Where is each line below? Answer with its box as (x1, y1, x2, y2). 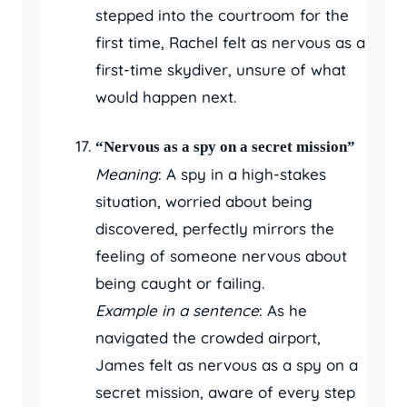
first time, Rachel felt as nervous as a (95, 32, 365, 52)
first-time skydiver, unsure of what (95, 59, 346, 79)
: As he (259, 300, 307, 320)
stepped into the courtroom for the (95, 5, 349, 25)
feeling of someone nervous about (95, 245, 347, 265)
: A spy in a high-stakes (158, 164, 326, 184)
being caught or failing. (95, 273, 264, 293)
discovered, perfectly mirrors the (95, 218, 334, 238)
